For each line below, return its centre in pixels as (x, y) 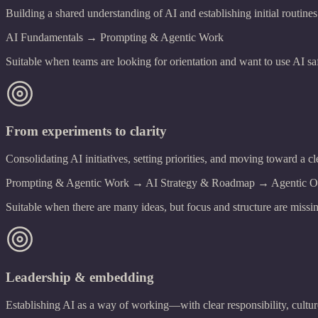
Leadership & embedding (80, 277)
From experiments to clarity (86, 131)
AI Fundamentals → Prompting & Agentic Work (115, 37)
